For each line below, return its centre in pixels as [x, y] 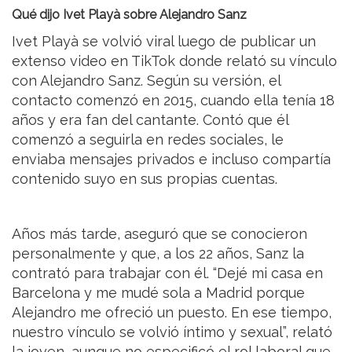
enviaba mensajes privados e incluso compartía [171, 159]
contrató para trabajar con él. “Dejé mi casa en [167, 273]
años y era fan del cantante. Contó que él [150, 119]
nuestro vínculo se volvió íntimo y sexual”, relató [172, 332]
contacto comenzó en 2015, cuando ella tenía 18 [173, 100]
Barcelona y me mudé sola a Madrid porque [158, 292]
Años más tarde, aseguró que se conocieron [159, 233]
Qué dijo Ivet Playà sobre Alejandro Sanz [129, 14]
